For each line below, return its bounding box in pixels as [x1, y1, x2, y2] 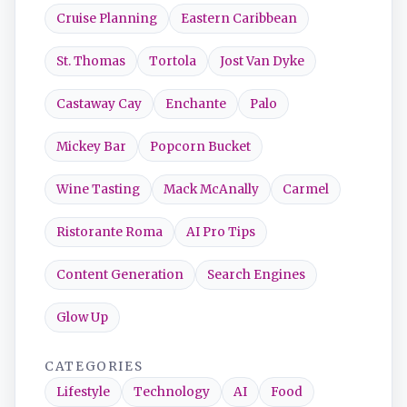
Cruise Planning [56, 11, 157, 26]
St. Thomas [56, 54, 125, 69]
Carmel [283, 182, 329, 197]
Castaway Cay [56, 96, 142, 112]
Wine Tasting [56, 182, 140, 197]
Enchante [165, 96, 226, 112]
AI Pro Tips [186, 224, 255, 240]
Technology [134, 384, 210, 400]
